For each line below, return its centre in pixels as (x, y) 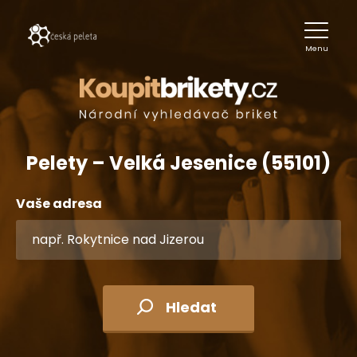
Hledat (191, 307)
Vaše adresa (59, 204)
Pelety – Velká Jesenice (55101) (178, 163)
